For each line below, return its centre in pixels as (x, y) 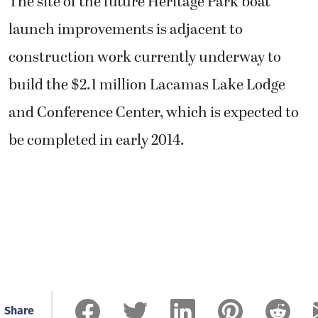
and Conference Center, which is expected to (154, 113)
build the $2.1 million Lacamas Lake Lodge (147, 86)
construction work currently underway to (145, 58)
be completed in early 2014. (97, 141)
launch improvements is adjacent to (126, 30)
